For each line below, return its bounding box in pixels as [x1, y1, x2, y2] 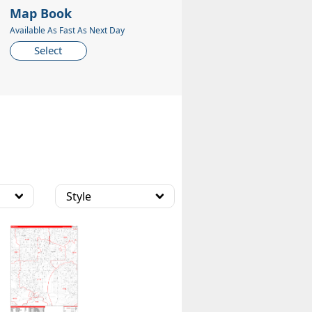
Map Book [9, 5, 72, 22]
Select [34, 43, 63, 58]
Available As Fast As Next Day [9, 24, 125, 37]
